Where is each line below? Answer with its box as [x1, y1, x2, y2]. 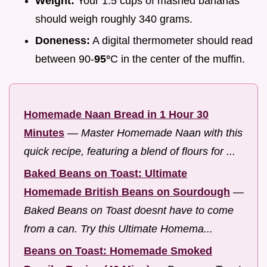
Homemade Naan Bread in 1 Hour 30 [24, 108, 209, 121]
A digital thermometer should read [90, 35, 253, 47]
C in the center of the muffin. [110, 53, 245, 66]
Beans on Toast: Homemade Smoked [24, 244, 212, 257]
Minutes [24, 127, 64, 139]
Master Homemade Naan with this [81, 127, 243, 139]
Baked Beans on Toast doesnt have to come [24, 204, 234, 216]
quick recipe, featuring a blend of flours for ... [24, 145, 235, 158]
